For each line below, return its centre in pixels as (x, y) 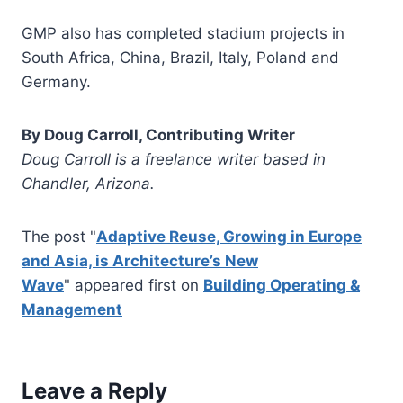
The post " (59, 236)
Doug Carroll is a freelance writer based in (174, 159)
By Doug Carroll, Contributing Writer (158, 134)
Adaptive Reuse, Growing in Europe (229, 236)
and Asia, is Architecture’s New (140, 260)
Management (72, 309)
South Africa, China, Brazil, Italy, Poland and (180, 57)
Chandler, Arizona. (90, 183)
